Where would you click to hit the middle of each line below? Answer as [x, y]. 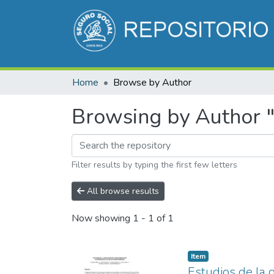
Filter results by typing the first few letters [154, 165]
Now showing [102, 219]
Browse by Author [152, 83]
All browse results [122, 191]
